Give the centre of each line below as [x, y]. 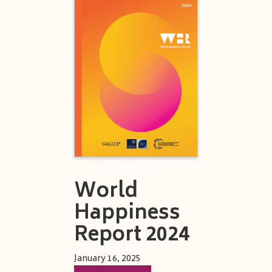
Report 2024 [132, 236]
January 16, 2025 [107, 259]
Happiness [127, 215]
